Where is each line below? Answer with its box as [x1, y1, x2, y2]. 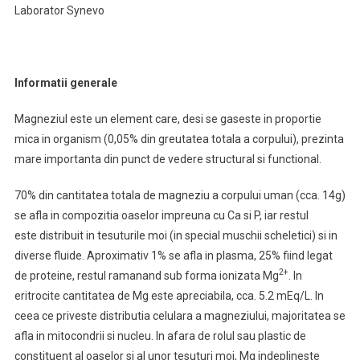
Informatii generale [14, 76, 117, 89]
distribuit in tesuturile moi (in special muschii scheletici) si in [39, 229, 337, 242]
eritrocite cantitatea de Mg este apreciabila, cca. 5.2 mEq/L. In [14, 289, 324, 302]
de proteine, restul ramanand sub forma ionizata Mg [14, 269, 279, 282]
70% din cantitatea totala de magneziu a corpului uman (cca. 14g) [14, 189, 346, 202]
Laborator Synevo [14, 4, 104, 17]
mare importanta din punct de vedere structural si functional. [14, 153, 321, 166]
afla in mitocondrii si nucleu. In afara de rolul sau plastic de [14, 329, 306, 342]
